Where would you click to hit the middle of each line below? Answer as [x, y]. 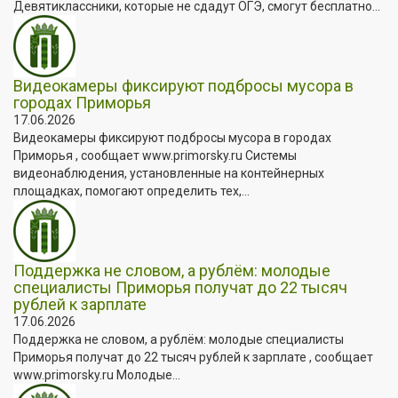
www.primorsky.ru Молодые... [97, 374]
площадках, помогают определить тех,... [131, 191]
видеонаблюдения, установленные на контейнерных [169, 173]
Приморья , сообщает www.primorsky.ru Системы [155, 155]
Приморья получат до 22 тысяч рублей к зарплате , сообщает [193, 357]
